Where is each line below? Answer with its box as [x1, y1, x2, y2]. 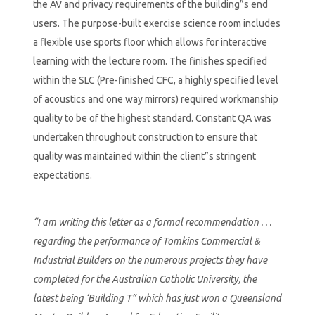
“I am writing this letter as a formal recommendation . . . [32, 216, 271, 228]
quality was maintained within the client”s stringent [32, 150, 256, 162]
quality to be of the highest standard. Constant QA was [32, 112, 271, 124]
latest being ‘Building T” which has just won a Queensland [32, 292, 281, 304]
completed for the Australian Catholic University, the [32, 273, 257, 285]
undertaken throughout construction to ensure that [32, 131, 257, 143]
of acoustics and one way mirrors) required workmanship [32, 93, 278, 105]
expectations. [32, 169, 92, 181]
